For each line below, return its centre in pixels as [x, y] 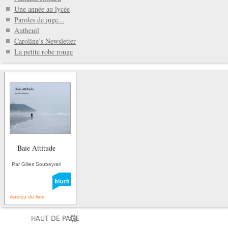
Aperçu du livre [27, 196]
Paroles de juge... [39, 19]
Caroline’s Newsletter [45, 41]
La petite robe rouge [44, 51]
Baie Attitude [36, 148]
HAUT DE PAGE [55, 218]
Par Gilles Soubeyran [36, 164]
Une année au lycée [42, 9]
